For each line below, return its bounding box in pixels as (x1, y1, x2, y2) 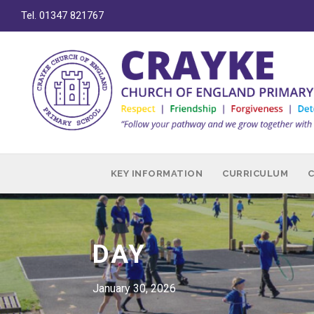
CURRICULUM (222, 168, 289, 179)
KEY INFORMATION (110, 168, 203, 179)
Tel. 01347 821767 (21, 9, 104, 22)
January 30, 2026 (93, 282, 176, 295)
